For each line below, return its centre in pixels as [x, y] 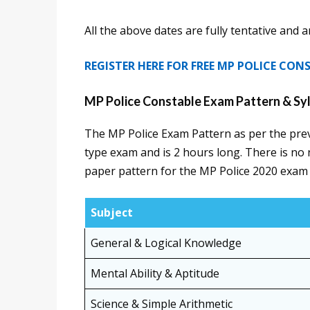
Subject [112, 213]
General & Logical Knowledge [166, 243]
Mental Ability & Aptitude [155, 274]
